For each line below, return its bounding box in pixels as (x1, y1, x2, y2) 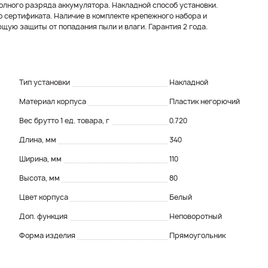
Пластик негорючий (169, 96, 240, 106)
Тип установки (19, 77, 72, 87)
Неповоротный (169, 211, 222, 221)
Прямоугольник (169, 230, 226, 240)
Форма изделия (19, 230, 77, 240)
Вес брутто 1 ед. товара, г (19, 115, 111, 126)
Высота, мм (19, 172, 62, 183)
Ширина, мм (19, 153, 63, 164)
